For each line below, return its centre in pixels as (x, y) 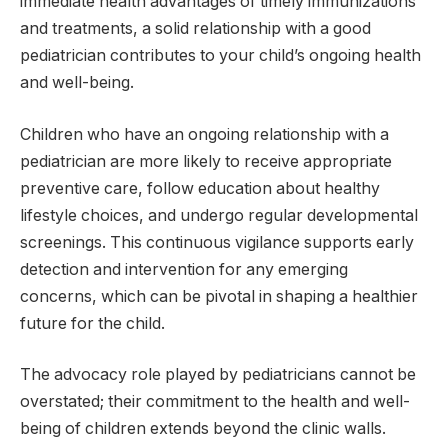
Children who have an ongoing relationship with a (204, 134)
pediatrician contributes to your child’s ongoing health (220, 56)
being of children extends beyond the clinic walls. (203, 429)
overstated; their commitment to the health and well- (215, 402)
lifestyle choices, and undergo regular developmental (219, 215)
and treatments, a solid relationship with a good (195, 29)
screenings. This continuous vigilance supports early (217, 242)
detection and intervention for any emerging (184, 269)
